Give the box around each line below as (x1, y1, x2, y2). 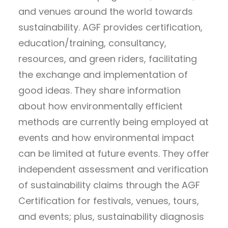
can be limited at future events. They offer (18, 147, 209, 160)
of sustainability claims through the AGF (18, 178, 200, 191)
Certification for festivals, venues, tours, (18, 194, 199, 207)
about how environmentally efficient (18, 99, 183, 112)
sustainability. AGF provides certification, (18, 20, 203, 34)
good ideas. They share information (18, 83, 181, 97)
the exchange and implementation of (18, 68, 188, 81)
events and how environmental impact (18, 131, 194, 144)
